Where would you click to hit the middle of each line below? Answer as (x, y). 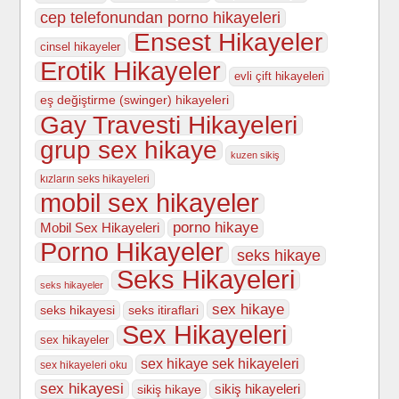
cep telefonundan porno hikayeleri (161, 18)
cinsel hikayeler (81, 47)
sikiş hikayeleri (258, 389)
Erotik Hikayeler (131, 71)
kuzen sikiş (256, 155)
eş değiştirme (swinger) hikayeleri (135, 100)
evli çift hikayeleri (280, 76)
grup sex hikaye (129, 150)
